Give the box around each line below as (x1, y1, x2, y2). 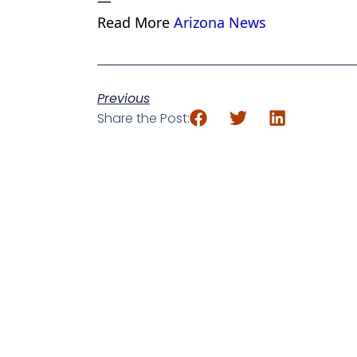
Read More (97, 13, 174, 33)
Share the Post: (97, 109, 190, 128)
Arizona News (174, 13, 266, 33)
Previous (97, 89, 150, 108)
